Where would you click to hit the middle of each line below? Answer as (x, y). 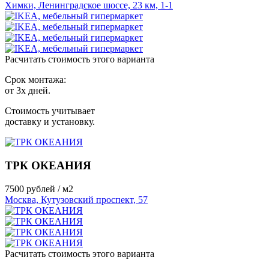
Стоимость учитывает (50, 111)
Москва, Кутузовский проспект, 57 (76, 199)
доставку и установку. (50, 122)
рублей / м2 (50, 189)
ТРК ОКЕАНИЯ (48, 166)
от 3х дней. (28, 91)
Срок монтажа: (35, 80)
